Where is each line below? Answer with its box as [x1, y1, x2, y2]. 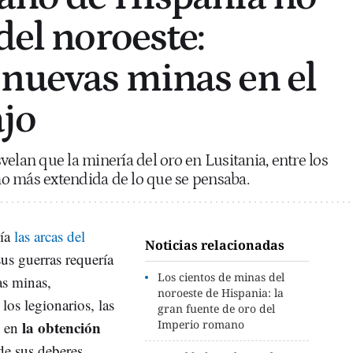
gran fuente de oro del [158, 300, 276, 316]
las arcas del [14, 225, 85, 246]
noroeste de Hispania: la [158, 284, 284, 300]
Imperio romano [158, 316, 245, 332]
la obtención [22, 316, 101, 338]
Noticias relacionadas [145, 236, 285, 254]
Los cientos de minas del [158, 269, 285, 284]
